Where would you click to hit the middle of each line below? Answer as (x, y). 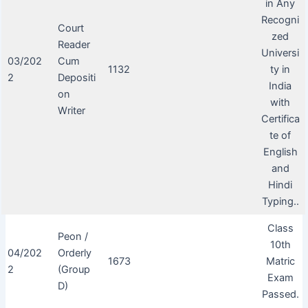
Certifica (280, 119)
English (280, 152)
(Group (74, 269)
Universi (280, 53)
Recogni (280, 20)
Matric (280, 261)
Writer (71, 110)
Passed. (280, 294)
